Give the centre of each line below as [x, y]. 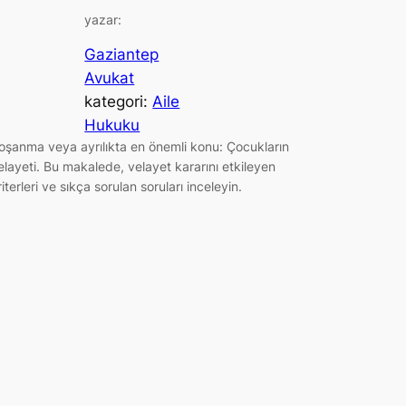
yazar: [103, 19]
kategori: [119, 102]
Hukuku [112, 126]
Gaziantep [122, 55]
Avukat [110, 78]
